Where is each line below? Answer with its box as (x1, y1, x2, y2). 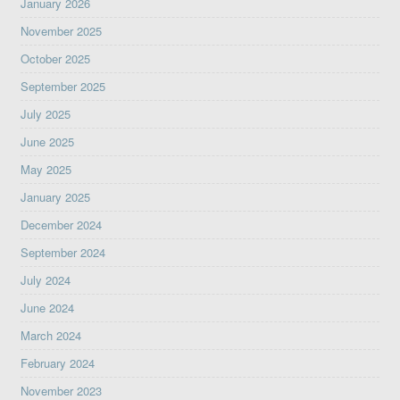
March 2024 (21, 327, 82, 345)
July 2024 (21, 271, 71, 289)
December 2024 (21, 216, 103, 234)
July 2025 (21, 105, 71, 123)
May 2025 (21, 161, 72, 179)
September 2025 (21, 78, 106, 96)
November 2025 (21, 22, 103, 40)
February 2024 (21, 354, 96, 372)
